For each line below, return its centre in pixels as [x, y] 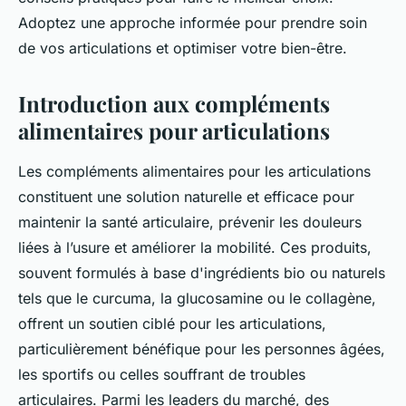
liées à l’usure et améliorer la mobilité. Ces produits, [195, 247]
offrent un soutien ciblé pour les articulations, [172, 324]
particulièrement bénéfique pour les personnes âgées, [202, 349]
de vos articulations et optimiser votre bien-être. [183, 48]
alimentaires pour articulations [174, 130]
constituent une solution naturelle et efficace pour [186, 197]
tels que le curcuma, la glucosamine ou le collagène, [197, 298]
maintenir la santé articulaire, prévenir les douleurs [190, 222]
